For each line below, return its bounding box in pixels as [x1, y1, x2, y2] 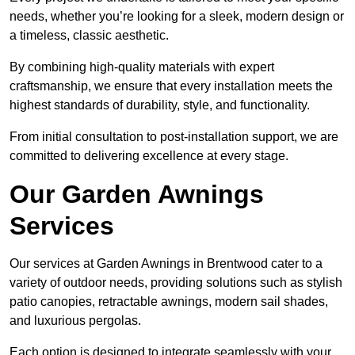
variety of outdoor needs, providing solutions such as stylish [10, 276, 342, 290]
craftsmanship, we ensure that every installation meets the [10, 79, 333, 94]
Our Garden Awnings [10, 180, 264, 209]
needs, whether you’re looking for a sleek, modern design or [10, 10, 344, 24]
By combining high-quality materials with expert [10, 60, 274, 74]
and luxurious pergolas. [10, 314, 141, 328]
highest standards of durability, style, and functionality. [10, 98, 310, 113]
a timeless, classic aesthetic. [10, 29, 169, 43]
